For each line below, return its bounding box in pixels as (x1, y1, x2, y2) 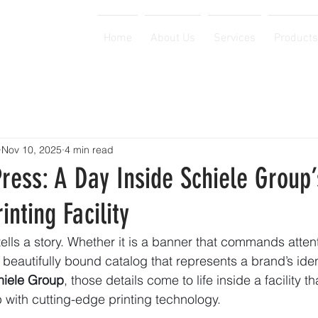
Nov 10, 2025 (1, 143, 62, 156)
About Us (150, 31, 195, 45)
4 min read (65, 143, 114, 156)
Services (213, 31, 256, 45)
